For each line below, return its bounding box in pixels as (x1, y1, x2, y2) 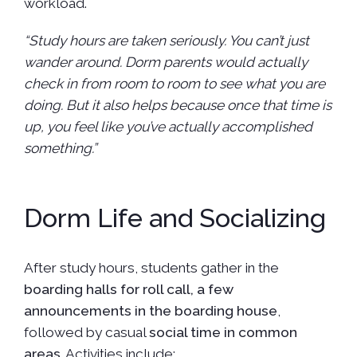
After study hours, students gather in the (23, 259, 279, 276)
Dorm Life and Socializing (23, 202, 326, 233)
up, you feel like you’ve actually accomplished (23, 119, 312, 135)
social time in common (148, 324, 297, 340)
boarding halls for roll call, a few (23, 280, 233, 297)
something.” (23, 140, 96, 157)
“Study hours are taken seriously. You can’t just (23, 33, 309, 49)
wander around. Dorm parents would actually (23, 54, 308, 71)
